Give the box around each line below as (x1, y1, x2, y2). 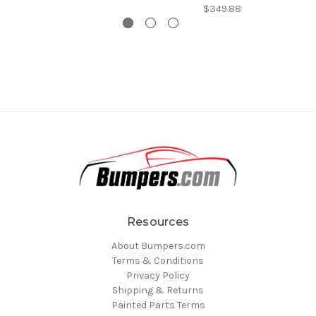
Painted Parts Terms (111, 299, 205, 311)
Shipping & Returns (112, 284, 204, 296)
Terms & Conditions (112, 255, 204, 267)
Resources (126, 215, 190, 229)
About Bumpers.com (111, 240, 205, 252)
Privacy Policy (126, 269, 190, 281)
